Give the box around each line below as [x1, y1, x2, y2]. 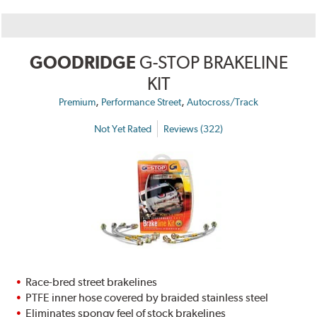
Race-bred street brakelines [25, 275, 158, 289]
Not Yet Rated [94, 122, 151, 134]
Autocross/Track [187, 96, 258, 108]
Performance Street [101, 96, 181, 108]
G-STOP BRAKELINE [139, 52, 288, 74]
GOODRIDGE [29, 52, 136, 74]
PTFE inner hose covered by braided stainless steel [25, 291, 269, 305]
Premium [59, 96, 96, 108]
